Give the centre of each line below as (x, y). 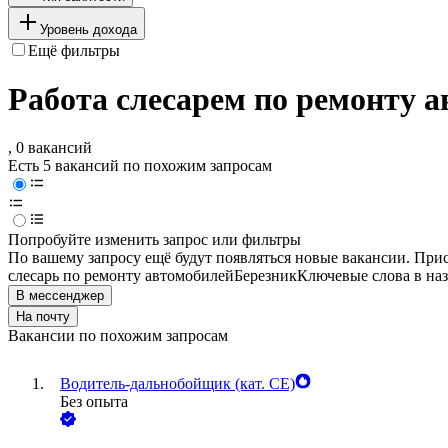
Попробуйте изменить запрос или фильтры (154, 240)
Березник (265, 276)
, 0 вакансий (50, 148)
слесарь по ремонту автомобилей (121, 276)
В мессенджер (60, 296)
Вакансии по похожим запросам (118, 336)
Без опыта (94, 402)
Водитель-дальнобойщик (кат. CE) (177, 384)
